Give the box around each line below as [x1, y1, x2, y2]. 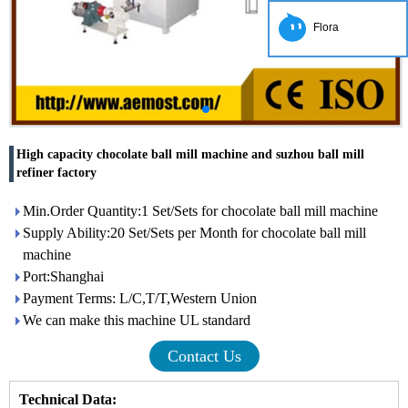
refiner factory [16, 166, 97, 179]
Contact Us [167, 347, 241, 365]
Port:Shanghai [23, 269, 104, 284]
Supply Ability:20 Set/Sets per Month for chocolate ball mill [23, 225, 366, 240]
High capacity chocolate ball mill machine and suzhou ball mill [16, 148, 364, 161]
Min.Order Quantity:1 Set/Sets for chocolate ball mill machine [23, 203, 378, 219]
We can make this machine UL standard [23, 312, 250, 328]
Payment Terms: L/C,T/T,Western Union [23, 291, 257, 306]
